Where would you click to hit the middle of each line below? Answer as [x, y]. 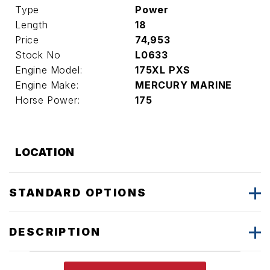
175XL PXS [163, 70]
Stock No [38, 55]
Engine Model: [49, 70]
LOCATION [45, 152]
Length [32, 25]
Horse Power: [48, 100]
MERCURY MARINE [184, 85]
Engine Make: [47, 85]
